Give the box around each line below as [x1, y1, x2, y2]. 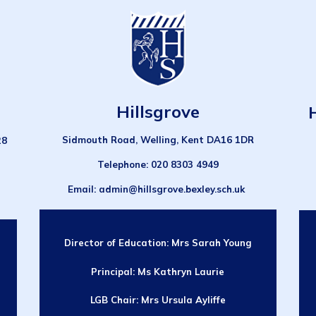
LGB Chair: [90, 293, 141, 305]
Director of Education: [63, 237, 171, 249]
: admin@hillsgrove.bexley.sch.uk [94, 183, 248, 195]
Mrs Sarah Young [171, 237, 252, 249]
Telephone [97, 158, 146, 170]
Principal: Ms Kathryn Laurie [91, 265, 225, 277]
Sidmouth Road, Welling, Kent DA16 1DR [61, 133, 254, 145]
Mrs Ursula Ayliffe [140, 293, 226, 305]
